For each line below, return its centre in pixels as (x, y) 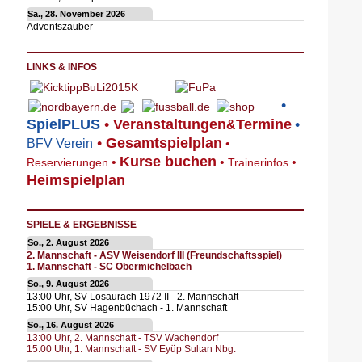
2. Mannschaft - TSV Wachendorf (146, 338)
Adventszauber (59, 26)
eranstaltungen (174, 125)
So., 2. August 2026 (68, 243)
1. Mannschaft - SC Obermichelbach (109, 267)
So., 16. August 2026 (70, 325)
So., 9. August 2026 (68, 284)
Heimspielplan (76, 181)
